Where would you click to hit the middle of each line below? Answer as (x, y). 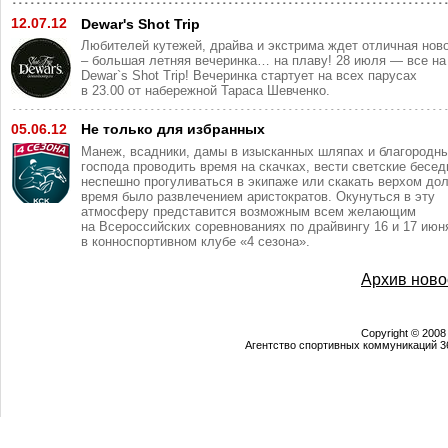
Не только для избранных (173, 128)
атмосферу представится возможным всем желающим (248, 211)
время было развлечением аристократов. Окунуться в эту (258, 196)
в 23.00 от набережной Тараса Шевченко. (205, 91)
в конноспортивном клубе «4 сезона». (195, 241)
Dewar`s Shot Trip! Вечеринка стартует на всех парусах (249, 76)
